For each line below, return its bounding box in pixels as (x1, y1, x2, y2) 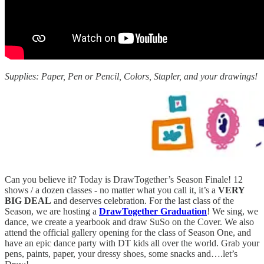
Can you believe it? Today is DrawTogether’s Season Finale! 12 (5, 174, 243, 184)
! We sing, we (207, 206, 258, 216)
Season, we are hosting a (5, 206, 99, 216)
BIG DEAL (5, 195, 51, 206)
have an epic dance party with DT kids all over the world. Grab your (5, 237, 259, 248)
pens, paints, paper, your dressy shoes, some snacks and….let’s (5, 248, 237, 259)
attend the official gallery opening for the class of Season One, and (5, 227, 251, 237)
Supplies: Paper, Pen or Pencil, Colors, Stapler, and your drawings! (5, 71, 258, 81)
